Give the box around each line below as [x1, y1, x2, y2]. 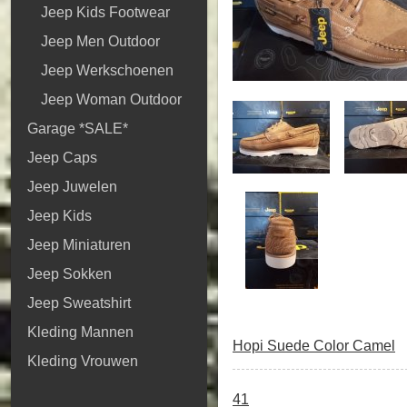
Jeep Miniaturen [27, 237, 131, 253]
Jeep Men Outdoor [41, 34, 160, 49]
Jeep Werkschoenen [41, 63, 174, 78]
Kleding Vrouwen [27, 353, 138, 369]
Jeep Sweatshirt [27, 295, 131, 311]
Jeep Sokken [27, 266, 112, 282]
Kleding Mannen [27, 324, 134, 340]
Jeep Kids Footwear [41, 5, 170, 20]
